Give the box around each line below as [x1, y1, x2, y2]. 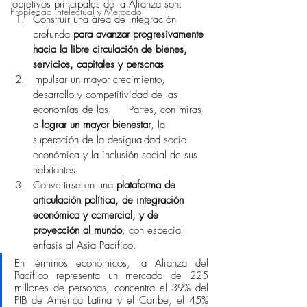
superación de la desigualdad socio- [33, 133, 188, 147]
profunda [33, 27, 73, 41]
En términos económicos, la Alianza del [14, 256, 208, 270]
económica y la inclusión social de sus [33, 148, 201, 162]
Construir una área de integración [33, 12, 180, 26]
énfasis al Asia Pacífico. [33, 238, 136, 252]
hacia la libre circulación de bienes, [33, 42, 191, 56]
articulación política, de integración [33, 193, 187, 207]
